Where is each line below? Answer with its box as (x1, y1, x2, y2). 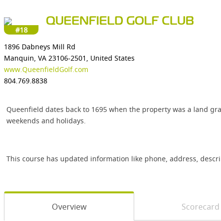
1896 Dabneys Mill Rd (4, 42, 75, 51)
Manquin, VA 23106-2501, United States (4, 53, 135, 63)
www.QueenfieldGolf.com (4, 65, 88, 74)
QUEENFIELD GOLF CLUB (46, 16, 194, 27)
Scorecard (181, 201, 220, 212)
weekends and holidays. (6, 116, 86, 125)
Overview (51, 201, 87, 212)
